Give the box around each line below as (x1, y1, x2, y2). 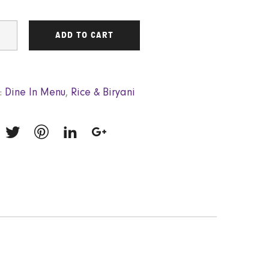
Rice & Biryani (71, 86, 135, 98)
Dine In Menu (5, 86, 65, 98)
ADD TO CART (55, 31, 113, 40)
